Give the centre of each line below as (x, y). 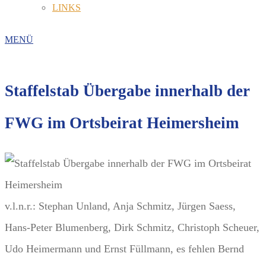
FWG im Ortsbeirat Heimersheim (122, 123)
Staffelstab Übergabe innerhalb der (127, 91)
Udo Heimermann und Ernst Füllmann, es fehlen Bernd (124, 248)
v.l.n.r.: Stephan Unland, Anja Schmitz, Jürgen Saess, (120, 206)
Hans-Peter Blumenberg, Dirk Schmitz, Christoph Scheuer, (132, 227)
